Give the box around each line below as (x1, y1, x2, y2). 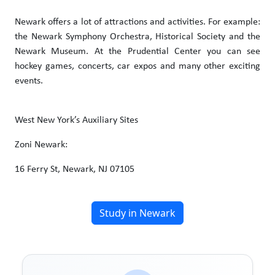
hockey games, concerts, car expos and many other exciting (15, 61, 260, 71)
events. (15, 76, 43, 86)
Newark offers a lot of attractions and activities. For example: (15, 17, 260, 27)
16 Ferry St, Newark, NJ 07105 (15, 164, 134, 174)
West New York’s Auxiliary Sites (15, 115, 138, 125)
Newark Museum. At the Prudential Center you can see (15, 46, 260, 56)
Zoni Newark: (15, 139, 68, 150)
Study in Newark (99, 206, 176, 220)
